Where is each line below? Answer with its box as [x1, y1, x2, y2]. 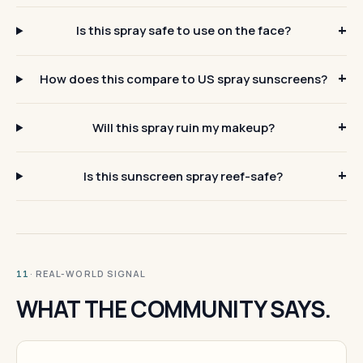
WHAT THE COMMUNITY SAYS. [16, 293, 331, 324]
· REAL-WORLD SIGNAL [29, 267, 147, 280]
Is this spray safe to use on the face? [75, 22, 291, 40]
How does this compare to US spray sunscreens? [39, 70, 327, 88]
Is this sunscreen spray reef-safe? [83, 167, 284, 185]
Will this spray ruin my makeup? [92, 118, 275, 136]
